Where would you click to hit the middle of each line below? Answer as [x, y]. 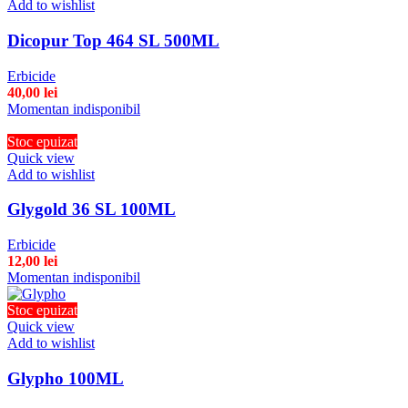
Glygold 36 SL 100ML [92, 209]
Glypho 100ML [66, 378]
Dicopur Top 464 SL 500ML [113, 40]
